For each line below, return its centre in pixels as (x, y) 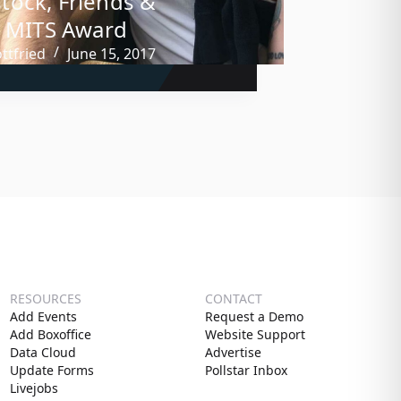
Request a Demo (255, 317)
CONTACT (234, 299)
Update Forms (51, 371)
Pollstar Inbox (247, 371)
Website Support (256, 335)
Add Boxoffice (50, 335)
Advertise (234, 353)
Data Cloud (43, 353)
